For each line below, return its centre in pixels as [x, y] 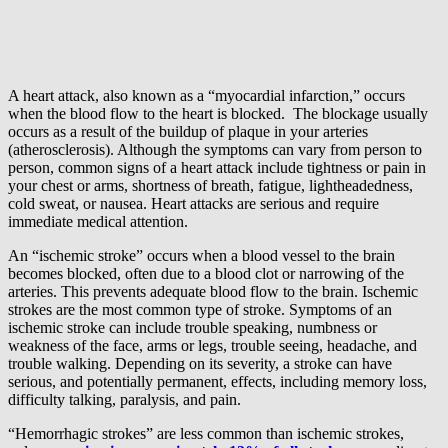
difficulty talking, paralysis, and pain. [124, 399]
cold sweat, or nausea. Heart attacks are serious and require [193, 203]
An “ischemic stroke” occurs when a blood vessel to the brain [201, 255]
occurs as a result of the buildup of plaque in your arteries [188, 131]
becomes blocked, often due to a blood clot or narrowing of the [206, 273]
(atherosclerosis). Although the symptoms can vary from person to [215, 149]
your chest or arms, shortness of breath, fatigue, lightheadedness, [210, 185]
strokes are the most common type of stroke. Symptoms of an [200, 309]
